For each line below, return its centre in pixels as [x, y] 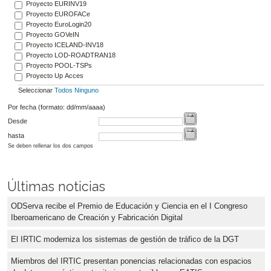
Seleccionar [36, 90]
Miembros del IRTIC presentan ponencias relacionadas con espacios [131, 261]
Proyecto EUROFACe [58, 14]
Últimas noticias [56, 186]
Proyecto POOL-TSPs [59, 66]
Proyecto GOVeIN [52, 35]
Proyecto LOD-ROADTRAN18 [70, 55]
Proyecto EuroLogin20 [58, 24]
